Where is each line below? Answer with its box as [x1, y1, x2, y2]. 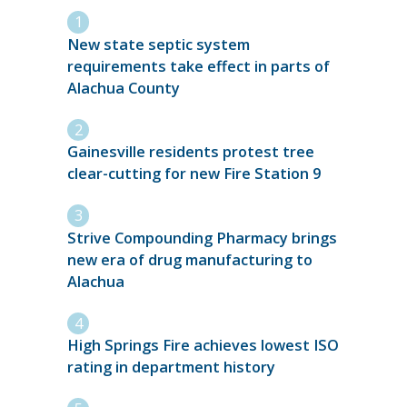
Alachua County [67, 77, 180, 98]
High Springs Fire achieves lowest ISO [67, 335, 339, 356]
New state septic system [67, 34, 250, 55]
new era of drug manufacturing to [67, 249, 313, 270]
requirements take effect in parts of [67, 55, 330, 76]
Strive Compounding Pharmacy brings [67, 227, 337, 248]
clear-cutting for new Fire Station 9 [67, 164, 321, 184]
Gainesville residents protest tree [67, 142, 314, 163]
